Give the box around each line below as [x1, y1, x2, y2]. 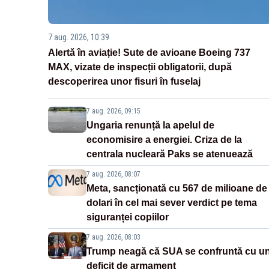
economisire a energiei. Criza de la [86, 134, 242, 145]
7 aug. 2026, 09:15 [86, 107, 141, 116]
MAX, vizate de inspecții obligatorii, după [48, 62, 232, 73]
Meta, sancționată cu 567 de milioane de [86, 183, 267, 194]
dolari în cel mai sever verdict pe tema [86, 198, 257, 208]
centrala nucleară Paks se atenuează [86, 149, 253, 160]
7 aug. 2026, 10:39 [48, 32, 109, 43]
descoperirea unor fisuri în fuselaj [48, 76, 201, 87]
